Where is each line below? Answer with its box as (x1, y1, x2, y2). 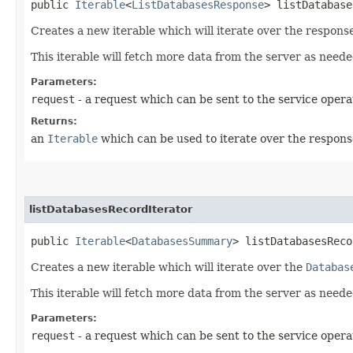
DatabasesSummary (132, 234, 232, 247)
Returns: (31, 115, 77, 127)
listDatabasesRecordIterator (29, 203, 192, 215)
